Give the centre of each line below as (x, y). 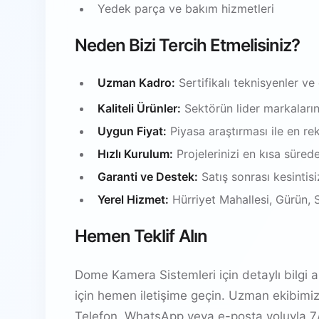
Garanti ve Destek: (148, 176)
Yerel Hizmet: (133, 199)
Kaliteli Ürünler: (139, 108)
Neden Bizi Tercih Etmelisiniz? (188, 45)
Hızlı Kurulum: (135, 153)
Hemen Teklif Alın (141, 236)
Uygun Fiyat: (132, 131)
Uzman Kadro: (136, 82)
